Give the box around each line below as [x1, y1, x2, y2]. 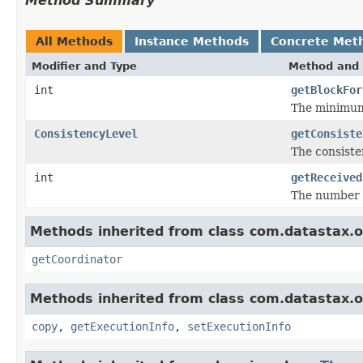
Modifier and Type [32, 59, 137, 72]
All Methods [36, 34, 113, 48]
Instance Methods [135, 34, 249, 48]
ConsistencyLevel [34, 126, 138, 140]
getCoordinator [32, 252, 122, 266]
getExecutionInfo [70, 319, 174, 333]
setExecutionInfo [187, 319, 291, 333]
